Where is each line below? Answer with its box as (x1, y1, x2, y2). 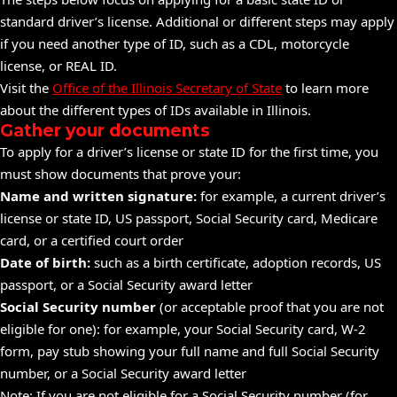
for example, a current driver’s (197, 187, 385, 205)
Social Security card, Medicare (192, 209, 378, 227)
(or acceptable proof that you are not (160, 298, 384, 315)
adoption (253, 253, 307, 271)
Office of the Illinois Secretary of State (52, 79, 282, 97)
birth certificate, (153, 253, 249, 271)
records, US (307, 253, 381, 271)
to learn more (282, 79, 369, 97)
